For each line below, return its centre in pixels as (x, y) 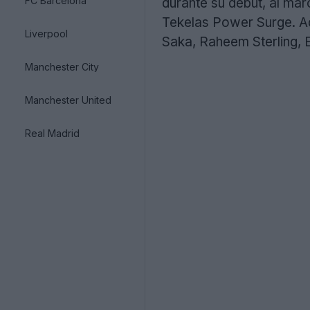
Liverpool (46, 33)
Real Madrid (52, 133)
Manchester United (68, 100)
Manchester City (62, 66)
